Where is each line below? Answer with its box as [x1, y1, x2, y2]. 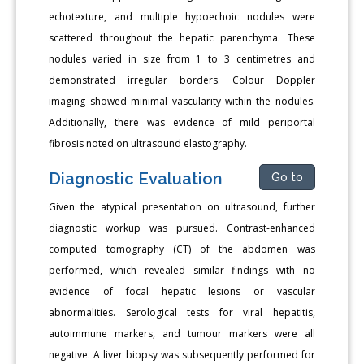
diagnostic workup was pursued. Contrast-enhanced [49, 220, 315, 235]
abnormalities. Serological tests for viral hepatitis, [49, 305, 315, 319]
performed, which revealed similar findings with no [49, 262, 315, 277]
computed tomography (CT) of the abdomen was [49, 241, 315, 256]
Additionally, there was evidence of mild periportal [49, 115, 315, 129]
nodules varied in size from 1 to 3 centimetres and [49, 51, 315, 66]
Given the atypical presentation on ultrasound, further [49, 199, 315, 214]
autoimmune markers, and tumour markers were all [49, 326, 315, 340]
